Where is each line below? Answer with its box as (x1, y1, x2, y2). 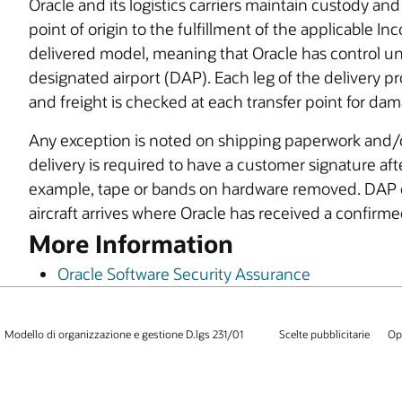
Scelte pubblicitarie (279, 327, 370, 341)
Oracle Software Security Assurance (57, 263, 310, 284)
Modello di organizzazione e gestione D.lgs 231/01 (4, 327, 243, 341)
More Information (29, 228, 233, 259)
